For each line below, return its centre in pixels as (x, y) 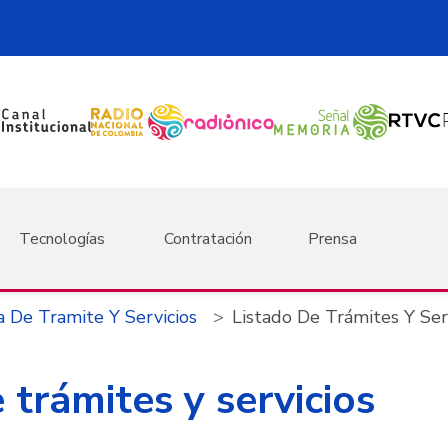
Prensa (333, 238)
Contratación (207, 238)
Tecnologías (61, 238)
